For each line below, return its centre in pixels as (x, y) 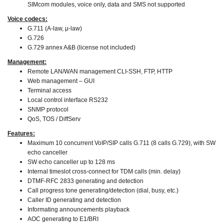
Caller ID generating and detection (74, 200)
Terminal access (49, 90)
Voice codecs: (27, 19)
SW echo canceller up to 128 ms (71, 162)
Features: (21, 133)
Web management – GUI (61, 81)
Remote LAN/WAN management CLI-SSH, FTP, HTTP (100, 71)
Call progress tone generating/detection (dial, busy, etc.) (103, 190)
